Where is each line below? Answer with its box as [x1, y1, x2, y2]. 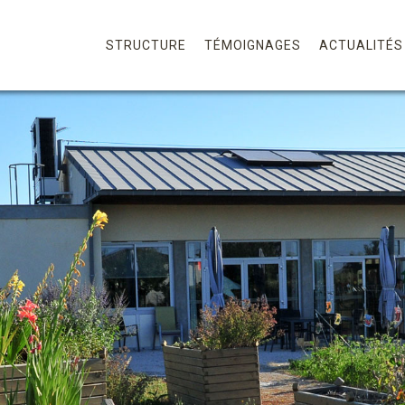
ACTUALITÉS [319, 38, 403, 52]
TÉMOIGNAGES [204, 38, 301, 52]
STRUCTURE [106, 38, 186, 52]
